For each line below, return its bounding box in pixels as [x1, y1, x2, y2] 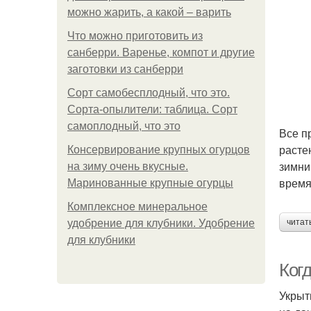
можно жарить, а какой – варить [67, 6, 231, 18]
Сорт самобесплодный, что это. [67, 87, 230, 99]
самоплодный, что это [67, 120, 180, 132]
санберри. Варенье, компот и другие [67, 47, 255, 58]
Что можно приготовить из [67, 30, 203, 42]
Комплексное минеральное [67, 201, 208, 212]
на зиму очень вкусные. [67, 160, 188, 172]
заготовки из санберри [67, 63, 183, 75]
